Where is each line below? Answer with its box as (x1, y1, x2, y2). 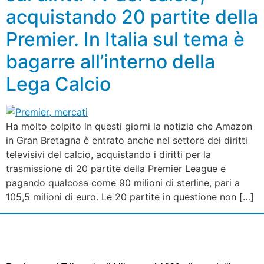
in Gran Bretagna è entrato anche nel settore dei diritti (6, 134, 247, 147)
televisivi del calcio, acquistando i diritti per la (6, 148, 211, 161)
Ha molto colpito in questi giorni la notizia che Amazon (6, 120, 252, 133)
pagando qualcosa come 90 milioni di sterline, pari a (6, 177, 240, 189)
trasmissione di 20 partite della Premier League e (6, 163, 226, 175)
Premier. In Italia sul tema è (6, 28, 245, 51)
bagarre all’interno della (6, 50, 215, 74)
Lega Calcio (6, 72, 111, 96)
